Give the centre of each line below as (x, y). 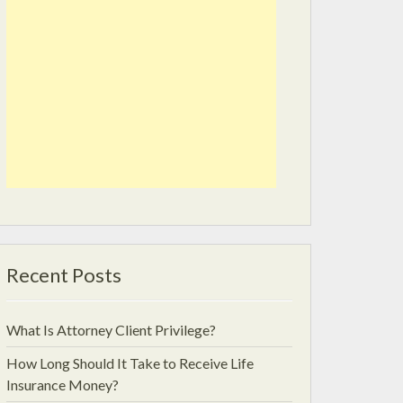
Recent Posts (64, 275)
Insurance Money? (63, 385)
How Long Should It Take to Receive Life (130, 363)
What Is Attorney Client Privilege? (111, 330)
